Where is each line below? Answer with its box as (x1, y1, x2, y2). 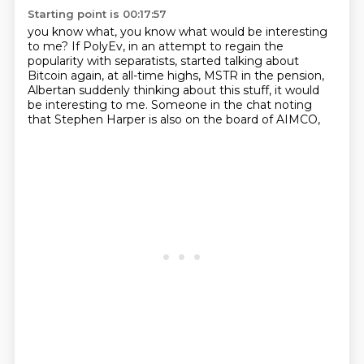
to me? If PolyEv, (27, 39, 128, 54)
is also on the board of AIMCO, (148, 112, 320, 127)
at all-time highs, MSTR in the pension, (106, 68, 324, 83)
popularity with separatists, (27, 54, 180, 68)
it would (274, 83, 319, 97)
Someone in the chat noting (150, 97, 312, 112)
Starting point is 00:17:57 (27, 7, 167, 20)
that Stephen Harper (27, 112, 149, 127)
